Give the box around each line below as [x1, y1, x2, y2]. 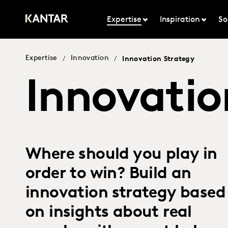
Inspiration [159, 16, 200, 24]
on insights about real [25, 205, 192, 221]
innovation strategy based [25, 185, 225, 202]
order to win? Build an [25, 166, 191, 182]
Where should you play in [25, 147, 217, 163]
